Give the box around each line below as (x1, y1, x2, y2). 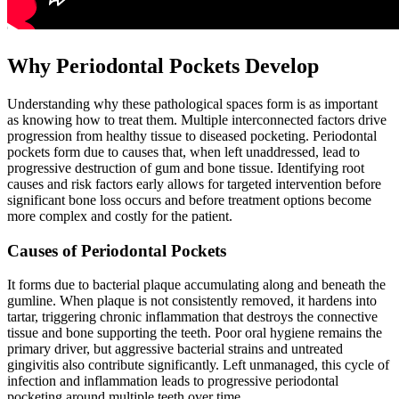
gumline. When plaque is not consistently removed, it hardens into (7, 293, 377, 309)
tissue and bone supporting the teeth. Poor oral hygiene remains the (7, 325, 382, 341)
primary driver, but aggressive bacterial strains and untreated (7, 341, 343, 357)
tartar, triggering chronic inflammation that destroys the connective (7, 309, 378, 325)
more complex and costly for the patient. (7, 208, 236, 224)
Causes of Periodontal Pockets (7, 240, 226, 260)
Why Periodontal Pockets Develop (7, 53, 319, 77)
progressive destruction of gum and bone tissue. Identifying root (7, 159, 364, 175)
